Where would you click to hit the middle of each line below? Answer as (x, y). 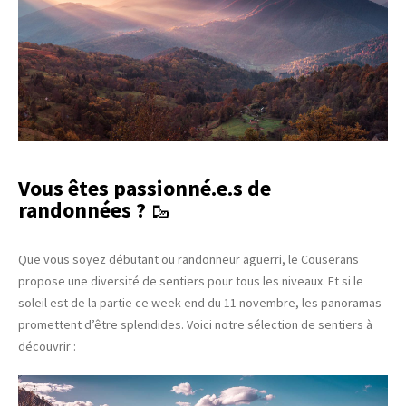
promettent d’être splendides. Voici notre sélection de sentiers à (195, 325)
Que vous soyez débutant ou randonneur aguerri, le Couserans (188, 260)
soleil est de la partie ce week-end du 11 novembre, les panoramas (200, 303)
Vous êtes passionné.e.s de (145, 188)
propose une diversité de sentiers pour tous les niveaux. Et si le (191, 281)
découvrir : (47, 347)
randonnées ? (84, 210)
